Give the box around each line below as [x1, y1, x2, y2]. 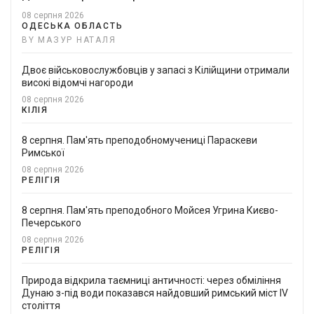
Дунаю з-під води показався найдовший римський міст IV [22, 287, 288, 299]
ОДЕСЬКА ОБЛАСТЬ [22, 20, 123, 31]
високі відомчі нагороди [22, 76, 133, 88]
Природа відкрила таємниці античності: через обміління [22, 274, 281, 286]
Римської [22, 146, 64, 158]
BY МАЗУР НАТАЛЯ [22, 34, 116, 45]
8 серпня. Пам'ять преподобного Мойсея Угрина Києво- [22, 204, 278, 216]
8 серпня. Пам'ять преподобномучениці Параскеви [22, 134, 257, 146]
